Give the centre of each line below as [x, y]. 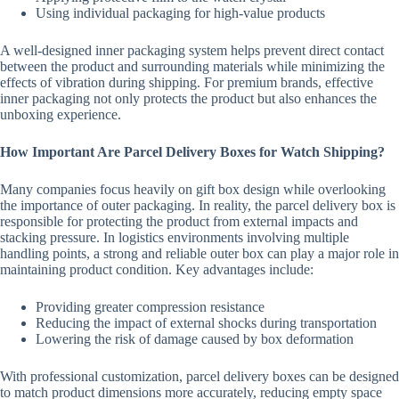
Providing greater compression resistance [150, 306]
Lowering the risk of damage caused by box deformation [195, 338]
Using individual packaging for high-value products [180, 12]
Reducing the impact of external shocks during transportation [206, 322]
